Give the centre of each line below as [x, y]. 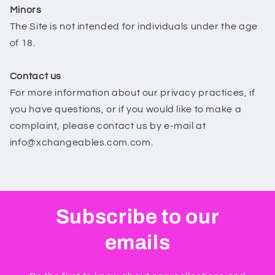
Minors [25, 10]
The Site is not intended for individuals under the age [134, 27]
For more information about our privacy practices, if [132, 93]
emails [137, 242]
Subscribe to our [137, 216]
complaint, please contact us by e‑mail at [108, 126]
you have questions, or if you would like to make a [126, 110]
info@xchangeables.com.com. [81, 143]
